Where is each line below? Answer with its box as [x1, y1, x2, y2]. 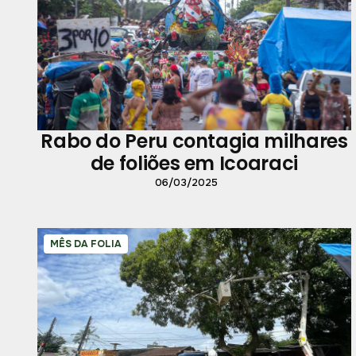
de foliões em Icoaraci [90, 149, 298, 176]
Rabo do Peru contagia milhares [41, 127, 348, 154]
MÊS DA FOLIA [49, 237, 122, 250]
